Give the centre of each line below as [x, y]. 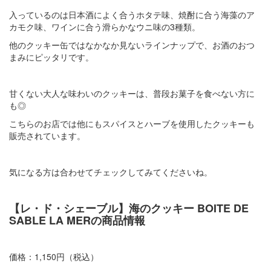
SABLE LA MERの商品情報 [77, 220]
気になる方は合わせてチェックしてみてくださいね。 [111, 171]
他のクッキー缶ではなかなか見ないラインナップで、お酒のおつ [132, 44]
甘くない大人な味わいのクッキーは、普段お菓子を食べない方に [132, 93]
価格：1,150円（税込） [54, 256]
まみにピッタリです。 [51, 57]
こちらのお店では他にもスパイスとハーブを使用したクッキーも [132, 123]
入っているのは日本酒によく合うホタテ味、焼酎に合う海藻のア [132, 14]
